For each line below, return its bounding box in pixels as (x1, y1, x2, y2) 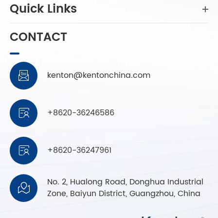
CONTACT (10, 27, 67, 47)
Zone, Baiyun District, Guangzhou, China (47, 187, 200, 200)
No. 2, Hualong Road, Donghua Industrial (47, 176, 203, 189)
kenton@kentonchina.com (47, 69, 150, 82)
